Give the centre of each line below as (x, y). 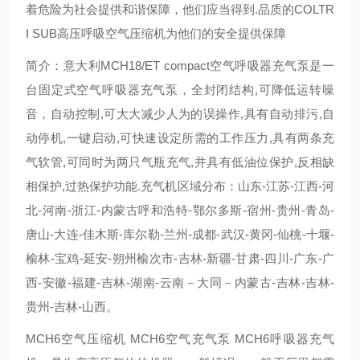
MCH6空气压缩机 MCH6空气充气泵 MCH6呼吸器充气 (180, 339)
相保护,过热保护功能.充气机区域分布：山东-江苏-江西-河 (180, 186)
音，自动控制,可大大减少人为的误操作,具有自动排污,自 (180, 114)
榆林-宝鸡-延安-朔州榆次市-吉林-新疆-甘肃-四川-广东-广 (180, 258)
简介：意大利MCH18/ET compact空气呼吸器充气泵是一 (180, 65)
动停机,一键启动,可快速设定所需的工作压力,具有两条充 (180, 138)
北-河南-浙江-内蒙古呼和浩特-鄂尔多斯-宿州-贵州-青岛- (180, 210)
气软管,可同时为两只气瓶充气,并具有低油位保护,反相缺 (180, 162)
